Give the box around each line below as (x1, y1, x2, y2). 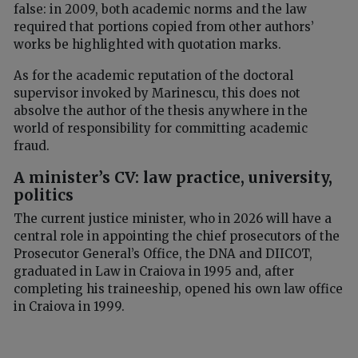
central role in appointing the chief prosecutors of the (14, 229, 340, 245)
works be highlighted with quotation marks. (14, 36, 281, 52)
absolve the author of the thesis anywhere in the (14, 102, 308, 118)
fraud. (14, 137, 50, 153)
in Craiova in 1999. (14, 299, 125, 315)
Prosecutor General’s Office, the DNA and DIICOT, (14, 246, 312, 262)
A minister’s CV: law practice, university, (14, 167, 332, 187)
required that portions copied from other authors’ (14, 18, 314, 34)
